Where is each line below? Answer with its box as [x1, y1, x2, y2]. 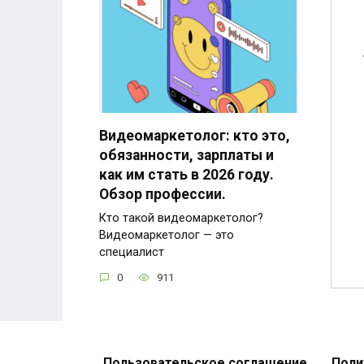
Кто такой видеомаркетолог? [99, 210, 263, 225]
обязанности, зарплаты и [99, 146, 274, 163]
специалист [99, 245, 164, 259]
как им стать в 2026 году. [99, 166, 274, 183]
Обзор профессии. [99, 185, 226, 202]
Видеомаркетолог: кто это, [99, 127, 290, 144]
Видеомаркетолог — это [99, 227, 234, 242]
